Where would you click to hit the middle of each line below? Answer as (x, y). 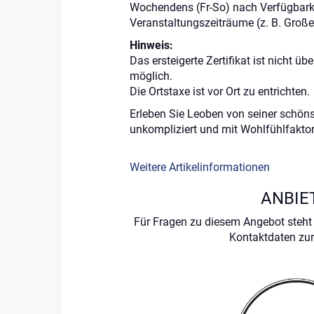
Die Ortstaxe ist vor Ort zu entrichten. (219, 92)
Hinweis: (151, 46)
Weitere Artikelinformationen (199, 168)
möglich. (151, 76)
